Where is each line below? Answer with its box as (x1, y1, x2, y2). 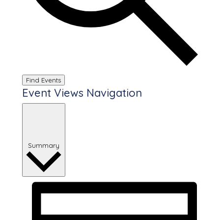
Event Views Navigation (22, 85, 142, 100)
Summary (27, 141, 59, 149)
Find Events (26, 76, 61, 84)
